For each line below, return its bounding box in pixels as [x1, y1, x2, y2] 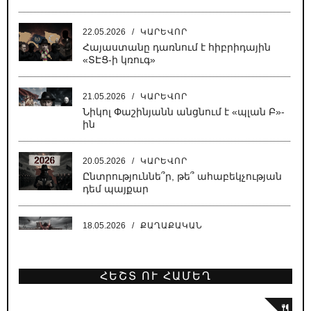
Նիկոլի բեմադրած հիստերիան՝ [83, 294, 245, 305]
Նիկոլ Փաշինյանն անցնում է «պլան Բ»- [83, 106, 285, 117]
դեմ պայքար [83, 183, 149, 194]
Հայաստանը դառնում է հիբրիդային [83, 42, 271, 53]
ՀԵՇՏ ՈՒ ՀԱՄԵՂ [99, 270, 212, 282]
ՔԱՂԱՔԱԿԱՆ [140, 221, 203, 230]
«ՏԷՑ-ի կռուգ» [83, 54, 155, 65]
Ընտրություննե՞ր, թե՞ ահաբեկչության [83, 171, 282, 182]
